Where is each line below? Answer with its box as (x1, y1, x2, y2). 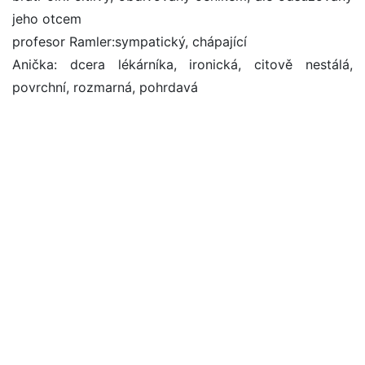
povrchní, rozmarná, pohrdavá (12, 79, 198, 96)
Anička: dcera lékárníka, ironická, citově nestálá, (12, 56, 353, 73)
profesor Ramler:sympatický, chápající (12, 33, 247, 51)
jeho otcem (12, 11, 81, 28)
